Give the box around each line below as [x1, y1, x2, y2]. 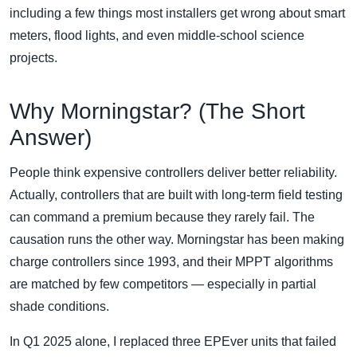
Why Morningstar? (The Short [10, 99, 305, 124]
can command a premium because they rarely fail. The [10, 210, 315, 225]
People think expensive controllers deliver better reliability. [10, 166, 337, 180]
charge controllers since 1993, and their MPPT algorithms [10, 255, 333, 269]
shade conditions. [10, 300, 109, 314]
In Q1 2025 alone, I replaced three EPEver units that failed [10, 335, 336, 349]
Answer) [10, 125, 92, 151]
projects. [10, 51, 57, 65]
